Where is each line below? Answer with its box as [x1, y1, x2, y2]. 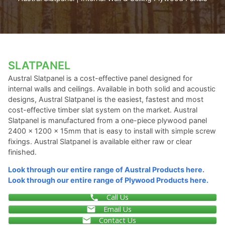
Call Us [106, 192, 129, 202]
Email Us [103, 204, 132, 214]
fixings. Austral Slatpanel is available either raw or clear [8, 137, 192, 146]
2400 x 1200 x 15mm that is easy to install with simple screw [8, 127, 216, 135]
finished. [8, 148, 37, 156]
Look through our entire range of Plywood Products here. [8, 176, 208, 185]
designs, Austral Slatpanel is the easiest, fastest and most [8, 95, 203, 103]
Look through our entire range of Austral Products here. [8, 165, 204, 174]
